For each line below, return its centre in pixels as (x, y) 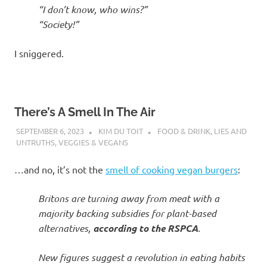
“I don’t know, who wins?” (93, 10)
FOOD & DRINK (184, 131)
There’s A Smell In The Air (85, 112)
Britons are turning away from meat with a (129, 198)
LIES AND (230, 131)
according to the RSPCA (145, 228)
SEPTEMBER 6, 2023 (50, 131)
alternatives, (66, 228)
